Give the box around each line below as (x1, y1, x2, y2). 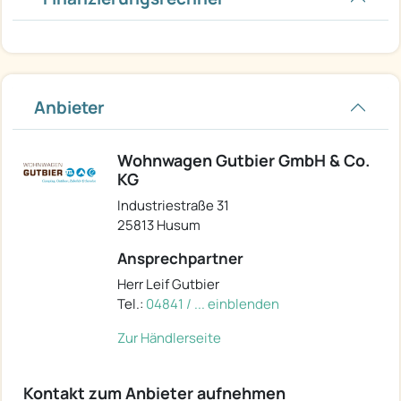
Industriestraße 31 (117, 195, 229, 215)
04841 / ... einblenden (146, 294, 279, 313)
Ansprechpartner (117, 247, 243, 269)
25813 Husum (117, 215, 200, 235)
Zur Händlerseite (117, 328, 221, 347)
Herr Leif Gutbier (117, 274, 219, 294)
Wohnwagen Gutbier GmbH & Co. (117, 149, 370, 171)
